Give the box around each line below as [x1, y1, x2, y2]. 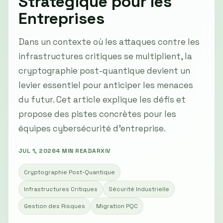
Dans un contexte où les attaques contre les [18, 36, 200, 47]
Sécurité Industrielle [109, 185, 169, 193]
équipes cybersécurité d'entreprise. [18, 123, 166, 134]
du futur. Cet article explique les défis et [18, 94, 186, 105]
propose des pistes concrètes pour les [18, 109, 176, 119]
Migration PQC [96, 202, 138, 210]
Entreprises [18, 8, 105, 28]
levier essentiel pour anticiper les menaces [18, 80, 193, 91]
